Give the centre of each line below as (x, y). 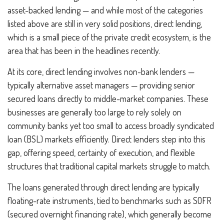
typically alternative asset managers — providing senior (101, 85)
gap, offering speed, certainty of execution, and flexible (101, 152)
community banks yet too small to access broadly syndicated (111, 125)
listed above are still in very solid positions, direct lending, (105, 23)
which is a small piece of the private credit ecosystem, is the (109, 37)
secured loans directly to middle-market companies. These (108, 98)
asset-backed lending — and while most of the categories (105, 10)
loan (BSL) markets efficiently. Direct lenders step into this (106, 139)
